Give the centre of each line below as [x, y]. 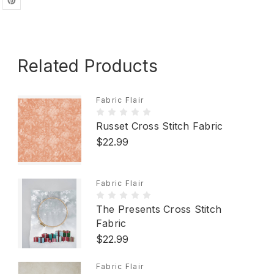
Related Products [87, 66]
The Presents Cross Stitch [159, 209]
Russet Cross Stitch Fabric [159, 126]
